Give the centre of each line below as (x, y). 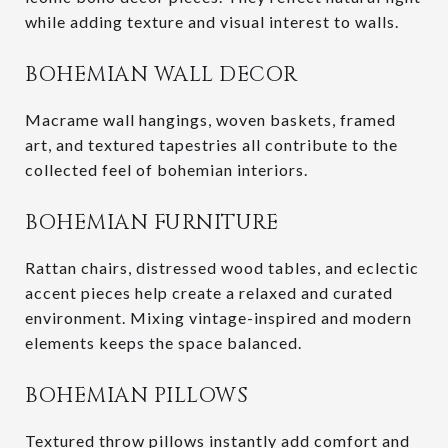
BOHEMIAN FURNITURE (151, 222)
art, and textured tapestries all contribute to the (211, 144)
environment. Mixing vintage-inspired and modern (218, 317)
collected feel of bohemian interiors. (166, 169)
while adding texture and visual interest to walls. (212, 21)
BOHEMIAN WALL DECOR (161, 74)
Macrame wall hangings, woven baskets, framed (210, 119)
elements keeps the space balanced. (163, 342)
